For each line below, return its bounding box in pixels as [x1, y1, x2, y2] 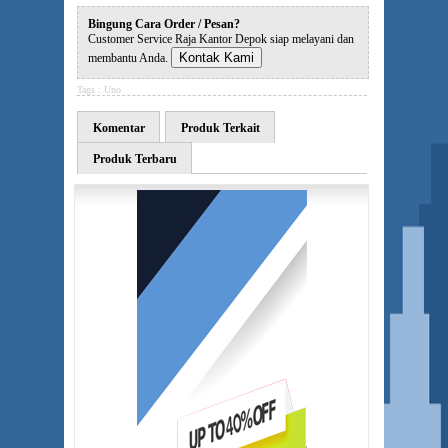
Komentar [93, 121, 145, 135]
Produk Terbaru [93, 152, 177, 166]
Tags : [77, 84, 104, 95]
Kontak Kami [179, 50, 254, 65]
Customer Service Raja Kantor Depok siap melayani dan [88, 32, 354, 46]
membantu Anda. [88, 51, 171, 65]
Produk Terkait [181, 121, 260, 135]
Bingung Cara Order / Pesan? [88, 17, 240, 31]
